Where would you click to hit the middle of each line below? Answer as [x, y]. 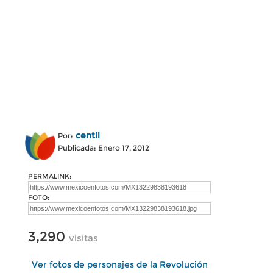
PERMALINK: [50, 176]
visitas [83, 238]
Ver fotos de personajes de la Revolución [119, 264]
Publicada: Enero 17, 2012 [104, 148]
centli [88, 135]
